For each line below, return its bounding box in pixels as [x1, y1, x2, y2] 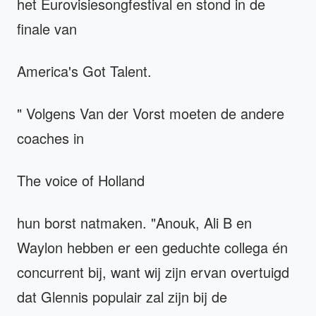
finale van [17, 18, 77, 39]
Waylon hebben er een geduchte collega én [17, 236, 288, 257]
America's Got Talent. [17, 60, 152, 81]
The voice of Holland [17, 169, 145, 190]
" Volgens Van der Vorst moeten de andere [17, 102, 284, 123]
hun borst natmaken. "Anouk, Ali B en [17, 212, 252, 233]
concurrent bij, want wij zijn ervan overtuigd [17, 261, 289, 282]
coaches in [17, 127, 88, 148]
